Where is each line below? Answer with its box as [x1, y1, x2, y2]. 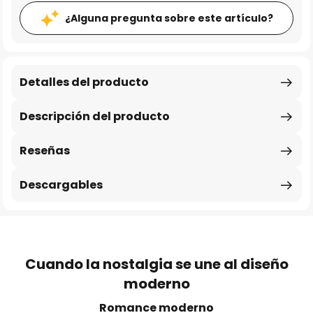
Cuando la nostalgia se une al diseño [24, 254, 289, 274]
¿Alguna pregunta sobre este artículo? [64, 11, 273, 25]
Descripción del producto [20, 108, 170, 124]
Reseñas [20, 143, 70, 159]
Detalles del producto [20, 74, 149, 90]
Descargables [20, 177, 103, 193]
